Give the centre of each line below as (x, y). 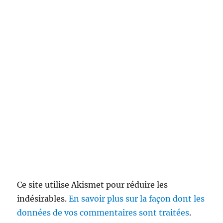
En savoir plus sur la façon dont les (137, 199)
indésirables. (43, 199)
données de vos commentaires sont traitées (103, 213)
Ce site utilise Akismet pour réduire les (93, 185)
